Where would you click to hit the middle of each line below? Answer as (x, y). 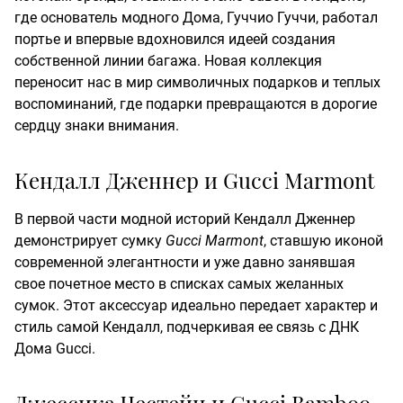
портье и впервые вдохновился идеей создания (175, 40)
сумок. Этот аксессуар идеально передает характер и (196, 306)
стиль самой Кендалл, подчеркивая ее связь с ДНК (187, 327)
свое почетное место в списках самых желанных (179, 284)
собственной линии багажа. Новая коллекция (168, 61)
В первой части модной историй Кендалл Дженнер (185, 219)
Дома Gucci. (55, 349)
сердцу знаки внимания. (97, 126)
